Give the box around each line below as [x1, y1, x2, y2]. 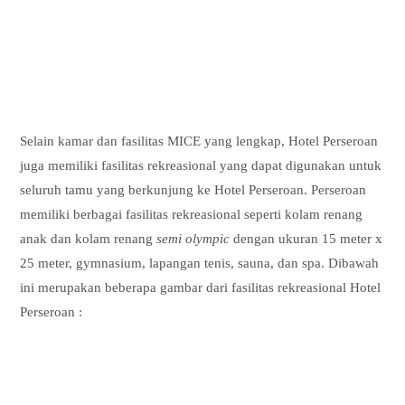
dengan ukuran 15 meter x [233, 231, 383, 247]
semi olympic [156, 231, 234, 247]
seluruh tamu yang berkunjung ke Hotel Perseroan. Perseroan [20, 183, 367, 198]
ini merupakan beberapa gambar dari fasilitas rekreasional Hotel [20, 280, 381, 296]
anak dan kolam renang [20, 231, 157, 247]
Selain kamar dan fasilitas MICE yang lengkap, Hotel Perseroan [20, 134, 379, 149]
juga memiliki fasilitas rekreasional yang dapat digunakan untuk [20, 158, 382, 174]
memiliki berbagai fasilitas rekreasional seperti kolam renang [20, 207, 363, 222]
